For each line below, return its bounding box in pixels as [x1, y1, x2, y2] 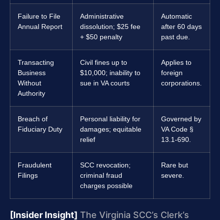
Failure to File [18, 12, 60, 21]
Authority [18, 89, 45, 98]
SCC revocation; [80, 161, 131, 169]
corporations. [161, 79, 202, 87]
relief [80, 136, 95, 144]
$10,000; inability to [80, 69, 140, 77]
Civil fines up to [80, 58, 127, 67]
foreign [161, 69, 183, 77]
